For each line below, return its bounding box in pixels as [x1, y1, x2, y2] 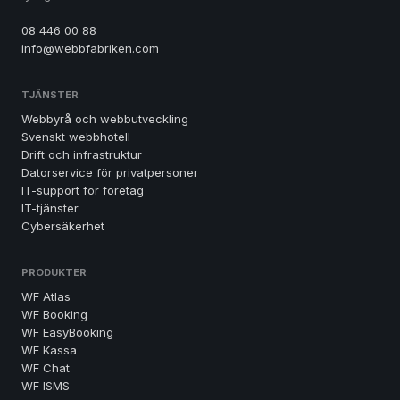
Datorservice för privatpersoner [21, 165, 198, 179]
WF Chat [21, 361, 70, 375]
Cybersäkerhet [21, 219, 104, 233]
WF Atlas [21, 289, 71, 304]
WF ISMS [21, 379, 70, 393]
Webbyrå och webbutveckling [21, 112, 188, 126]
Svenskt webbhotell [21, 129, 130, 144]
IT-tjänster [21, 201, 79, 215]
